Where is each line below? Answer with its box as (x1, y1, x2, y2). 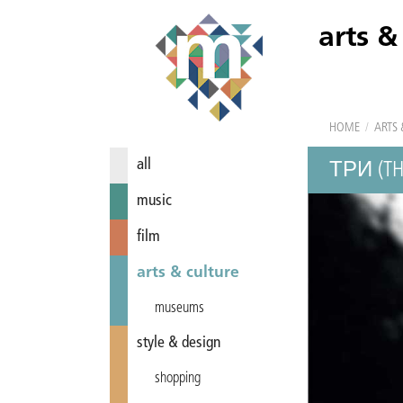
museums (155, 301, 204, 316)
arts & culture (137, 265, 239, 281)
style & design (137, 336, 220, 351)
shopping (155, 372, 201, 386)
